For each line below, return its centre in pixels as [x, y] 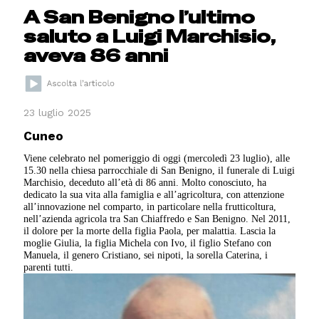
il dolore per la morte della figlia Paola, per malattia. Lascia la [150, 231]
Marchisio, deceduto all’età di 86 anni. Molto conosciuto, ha [145, 183]
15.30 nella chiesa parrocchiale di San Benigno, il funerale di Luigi [159, 171]
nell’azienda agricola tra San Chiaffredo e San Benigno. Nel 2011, [157, 219]
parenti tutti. [49, 267]
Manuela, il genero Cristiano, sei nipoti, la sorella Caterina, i [146, 255]
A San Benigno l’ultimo [140, 17]
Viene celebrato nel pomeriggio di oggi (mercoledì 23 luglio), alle [157, 158]
